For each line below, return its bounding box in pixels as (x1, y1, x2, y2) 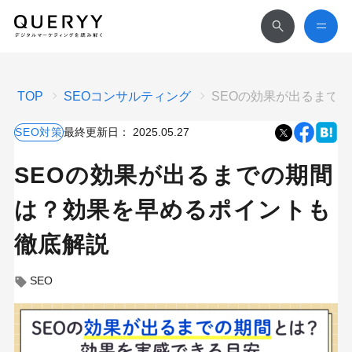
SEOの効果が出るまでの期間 (13, 163, 333, 188)
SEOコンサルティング (64, 89, 192, 103)
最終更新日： (63, 126, 130, 139)
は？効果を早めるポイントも (13, 197, 332, 222)
